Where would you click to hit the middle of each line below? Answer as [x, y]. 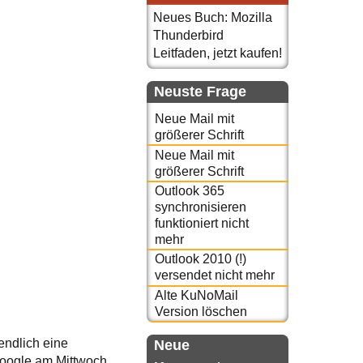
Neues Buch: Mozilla [213, 17]
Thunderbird [188, 35]
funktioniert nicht [201, 223]
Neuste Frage [200, 92]
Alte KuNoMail [196, 295]
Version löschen [201, 311]
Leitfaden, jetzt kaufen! [218, 53]
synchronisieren [200, 207]
